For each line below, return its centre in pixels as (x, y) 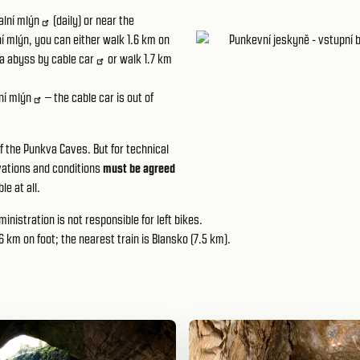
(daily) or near (85, 20)
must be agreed (139, 168)
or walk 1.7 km (139, 59)
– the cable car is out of (98, 98)
